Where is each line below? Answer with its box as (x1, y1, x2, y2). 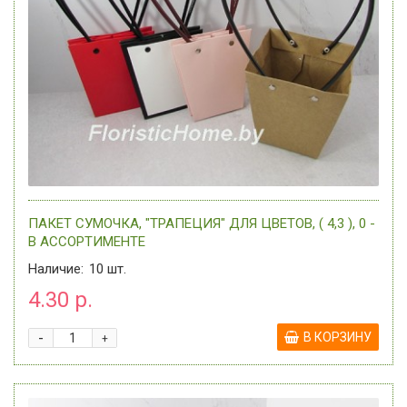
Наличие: (28, 261, 84, 277)
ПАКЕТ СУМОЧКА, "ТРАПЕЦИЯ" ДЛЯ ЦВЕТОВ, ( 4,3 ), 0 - (28, 215, 375, 232)
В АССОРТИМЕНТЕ (28, 233, 145, 250)
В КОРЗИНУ (303, 330, 372, 344)
